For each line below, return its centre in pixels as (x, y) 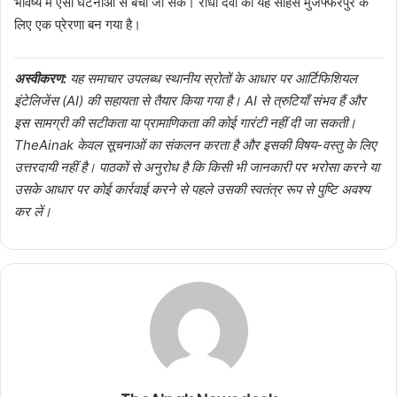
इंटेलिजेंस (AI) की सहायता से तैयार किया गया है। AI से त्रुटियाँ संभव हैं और (190, 101)
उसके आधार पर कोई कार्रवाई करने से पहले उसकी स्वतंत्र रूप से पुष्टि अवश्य (192, 189)
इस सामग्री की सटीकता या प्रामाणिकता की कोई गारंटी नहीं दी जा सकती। (185, 123)
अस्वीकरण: (40, 78)
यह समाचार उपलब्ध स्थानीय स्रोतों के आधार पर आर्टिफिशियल (212, 78)
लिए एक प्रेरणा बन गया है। (78, 24)
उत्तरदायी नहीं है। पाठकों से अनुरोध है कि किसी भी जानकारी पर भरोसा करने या (197, 167)
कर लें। (33, 211)
